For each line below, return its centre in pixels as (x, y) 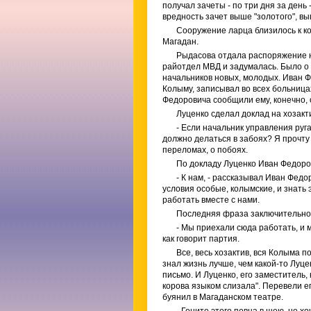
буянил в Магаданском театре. (223, 297)
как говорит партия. (201, 239)
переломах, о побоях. (205, 150)
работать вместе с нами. (211, 200)
